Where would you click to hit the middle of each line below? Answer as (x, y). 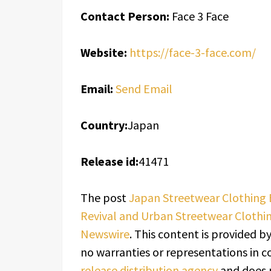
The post (105, 198)
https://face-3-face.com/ (193, 52)
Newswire (105, 234)
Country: (104, 125)
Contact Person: (125, 16)
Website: (104, 52)
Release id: (109, 161)
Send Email (144, 89)
